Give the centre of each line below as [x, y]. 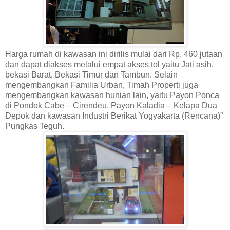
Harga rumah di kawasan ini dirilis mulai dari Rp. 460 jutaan [114, 54]
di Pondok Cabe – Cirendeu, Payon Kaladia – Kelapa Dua [111, 106]
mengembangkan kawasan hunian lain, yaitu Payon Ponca [112, 95]
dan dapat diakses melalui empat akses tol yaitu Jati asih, [109, 65]
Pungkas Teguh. [35, 126]
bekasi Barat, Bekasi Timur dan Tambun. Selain [91, 75]
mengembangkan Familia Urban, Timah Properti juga [102, 85]
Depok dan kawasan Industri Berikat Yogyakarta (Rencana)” [114, 116]
